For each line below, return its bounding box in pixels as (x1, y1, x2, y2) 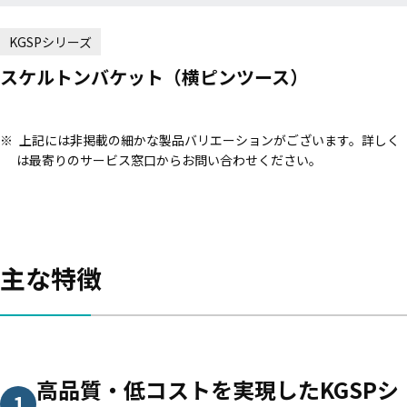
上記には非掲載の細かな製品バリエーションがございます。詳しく (19, 130, 400, 149)
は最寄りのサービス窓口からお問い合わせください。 (15, 150, 322, 169)
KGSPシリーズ (9, 32, 92, 51)
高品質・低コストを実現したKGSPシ (36, 372, 399, 405)
